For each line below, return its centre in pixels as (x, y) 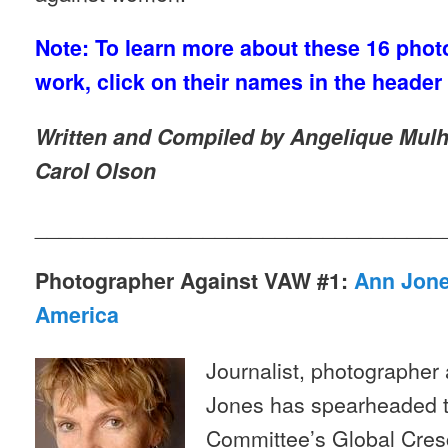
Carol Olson (98, 170)
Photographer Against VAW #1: (194, 281)
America (77, 315)
